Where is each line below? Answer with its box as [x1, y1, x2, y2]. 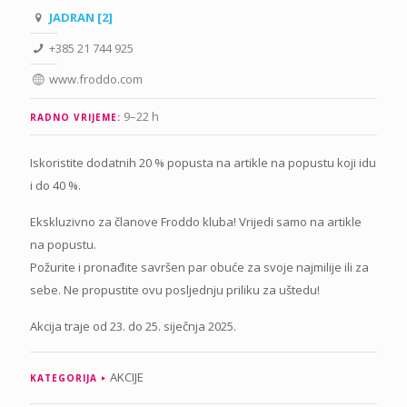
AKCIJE [110, 368, 144, 385]
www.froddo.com [49, 70, 144, 87]
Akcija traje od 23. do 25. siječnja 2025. [30, 317, 236, 334]
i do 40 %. [30, 176, 81, 194]
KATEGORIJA [30, 371, 97, 384]
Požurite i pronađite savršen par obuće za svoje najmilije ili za [30, 258, 369, 275]
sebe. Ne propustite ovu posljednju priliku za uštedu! [30, 281, 320, 298]
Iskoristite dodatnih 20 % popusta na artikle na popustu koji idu [30, 154, 376, 171]
